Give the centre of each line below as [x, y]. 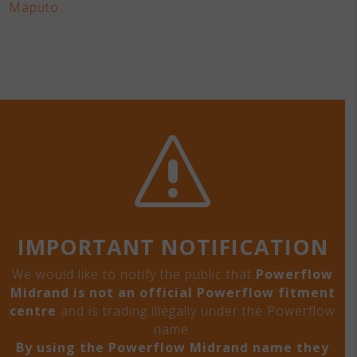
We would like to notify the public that [134, 274]
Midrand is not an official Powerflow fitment [173, 292]
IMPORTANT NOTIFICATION [173, 247]
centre [33, 311]
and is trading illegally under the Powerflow [196, 311]
